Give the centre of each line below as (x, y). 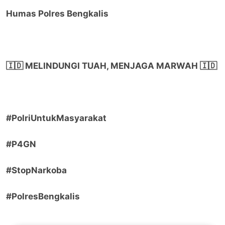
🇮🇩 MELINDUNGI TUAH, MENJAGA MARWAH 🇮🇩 (111, 66)
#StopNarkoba (36, 170)
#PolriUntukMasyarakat (56, 118)
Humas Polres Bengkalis (57, 13)
